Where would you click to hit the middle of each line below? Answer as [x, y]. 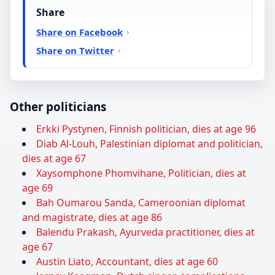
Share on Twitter [75, 50]
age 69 [37, 188]
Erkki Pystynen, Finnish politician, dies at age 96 [146, 129]
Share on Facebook [79, 32]
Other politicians [58, 107]
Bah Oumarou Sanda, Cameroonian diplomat [141, 203]
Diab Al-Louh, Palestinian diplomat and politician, [149, 144]
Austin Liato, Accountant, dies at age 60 [127, 262]
